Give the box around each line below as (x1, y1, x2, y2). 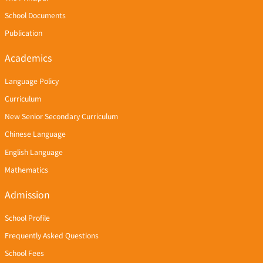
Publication (4, 27, 42, 38)
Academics (4, 50, 52, 65)
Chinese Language (4, 129, 66, 140)
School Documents (4, 9, 66, 21)
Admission (4, 187, 50, 202)
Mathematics (4, 164, 48, 175)
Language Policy (4, 75, 59, 86)
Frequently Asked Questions (4, 230, 99, 241)
